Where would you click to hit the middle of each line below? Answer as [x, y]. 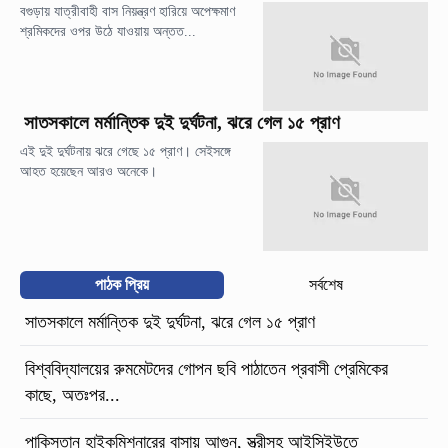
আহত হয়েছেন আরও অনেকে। [90, 171]
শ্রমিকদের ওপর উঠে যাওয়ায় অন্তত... [108, 31]
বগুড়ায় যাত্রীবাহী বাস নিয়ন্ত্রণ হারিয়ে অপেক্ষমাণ [127, 11]
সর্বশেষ [326, 285]
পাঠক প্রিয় [122, 285]
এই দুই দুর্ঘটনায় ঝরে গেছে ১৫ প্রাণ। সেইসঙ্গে [125, 151]
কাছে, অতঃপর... [75, 395]
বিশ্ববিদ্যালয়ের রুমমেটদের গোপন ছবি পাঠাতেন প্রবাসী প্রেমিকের [206, 369]
